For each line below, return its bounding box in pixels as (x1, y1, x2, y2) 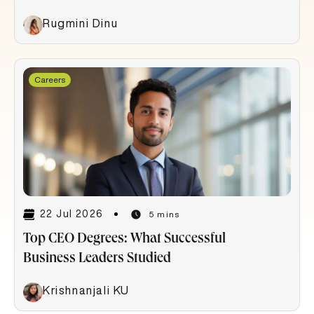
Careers (34, 74, 65, 84)
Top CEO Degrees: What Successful (23, 232, 226, 247)
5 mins (149, 209, 180, 219)
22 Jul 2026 (40, 209, 104, 219)
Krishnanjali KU (43, 284, 130, 296)
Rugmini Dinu (43, 17, 118, 29)
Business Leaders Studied (23, 252, 171, 266)
